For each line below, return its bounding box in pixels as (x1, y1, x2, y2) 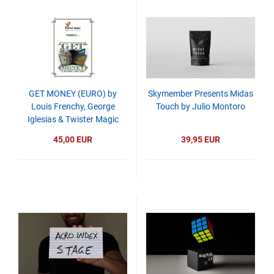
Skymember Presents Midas (148, 89, 253, 98)
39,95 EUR (181, 135, 220, 144)
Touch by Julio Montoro (156, 102, 245, 111)
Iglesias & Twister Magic (27, 114, 119, 124)
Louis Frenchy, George (31, 102, 115, 111)
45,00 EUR (53, 135, 92, 144)
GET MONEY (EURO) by (29, 89, 117, 98)
